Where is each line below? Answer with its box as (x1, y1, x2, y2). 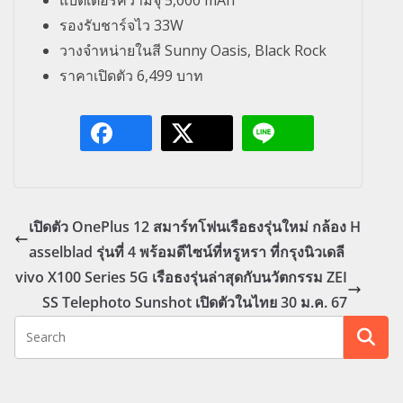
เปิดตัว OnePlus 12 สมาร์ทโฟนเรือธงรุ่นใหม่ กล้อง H (29, 217, 361, 237)
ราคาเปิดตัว (59, 66, 137, 86)
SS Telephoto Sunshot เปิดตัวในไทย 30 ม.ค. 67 (42, 292, 347, 313)
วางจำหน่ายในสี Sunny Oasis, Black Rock (59, 40, 327, 61)
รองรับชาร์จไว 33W (59, 15, 184, 36)
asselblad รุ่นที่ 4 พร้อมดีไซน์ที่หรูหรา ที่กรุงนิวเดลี (29, 242, 345, 263)
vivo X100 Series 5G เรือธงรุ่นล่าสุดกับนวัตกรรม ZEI (15, 267, 347, 288)
